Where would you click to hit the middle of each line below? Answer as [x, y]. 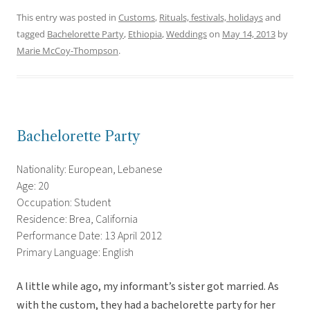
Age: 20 [33, 186]
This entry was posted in [67, 18]
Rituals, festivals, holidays [211, 18]
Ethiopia [145, 34]
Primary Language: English [75, 253]
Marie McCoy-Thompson [67, 51]
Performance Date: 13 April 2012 [89, 236]
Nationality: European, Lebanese [90, 170]
